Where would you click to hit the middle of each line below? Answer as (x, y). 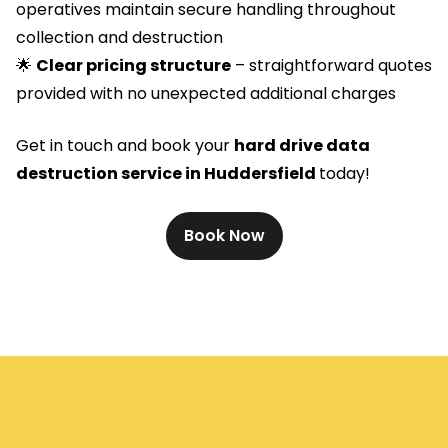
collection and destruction (119, 38)
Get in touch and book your (125, 146)
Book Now (224, 236)
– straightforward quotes (331, 66)
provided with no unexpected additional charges (206, 94)
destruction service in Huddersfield (167, 174)
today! (344, 174)
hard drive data (302, 146)
